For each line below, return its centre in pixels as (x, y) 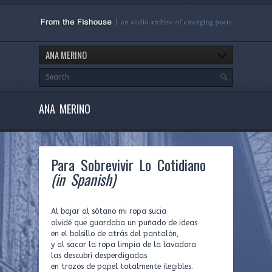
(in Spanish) (83, 179)
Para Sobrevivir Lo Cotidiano (128, 164)
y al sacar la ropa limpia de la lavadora (124, 245)
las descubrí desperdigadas (99, 256)
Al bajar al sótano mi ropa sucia (109, 211)
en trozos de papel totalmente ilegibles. (122, 267)
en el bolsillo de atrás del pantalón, (115, 234)
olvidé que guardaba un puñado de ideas (124, 223)
